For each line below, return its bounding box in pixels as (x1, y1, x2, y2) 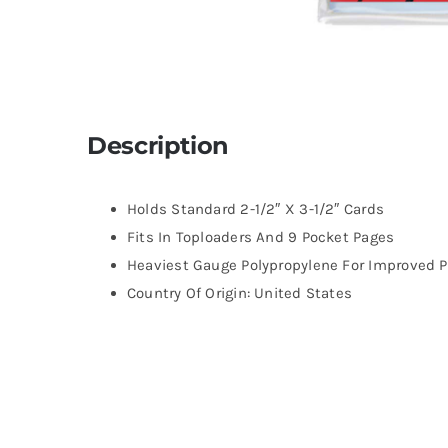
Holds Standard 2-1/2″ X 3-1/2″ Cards (126, 200, 385, 219)
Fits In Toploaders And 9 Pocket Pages (126, 228, 395, 247)
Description (86, 131, 229, 161)
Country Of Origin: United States (126, 284, 353, 303)
